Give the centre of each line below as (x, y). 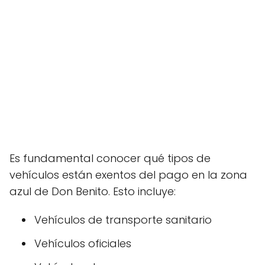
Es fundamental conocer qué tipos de (110, 158)
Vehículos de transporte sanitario (123, 220)
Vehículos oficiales (83, 243)
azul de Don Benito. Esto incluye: (93, 191)
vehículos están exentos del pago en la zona (128, 175)
